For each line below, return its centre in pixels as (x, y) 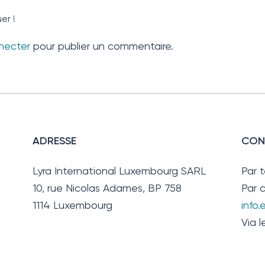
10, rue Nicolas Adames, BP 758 (107, 188)
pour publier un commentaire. (101, 46)
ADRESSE (55, 141)
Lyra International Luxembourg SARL (119, 170)
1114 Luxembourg (73, 205)
